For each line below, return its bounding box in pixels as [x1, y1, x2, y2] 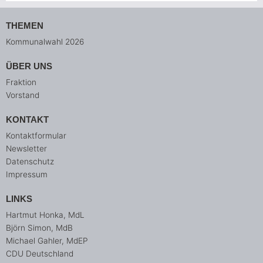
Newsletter [6, 144, 47, 154]
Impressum [6, 170, 48, 180]
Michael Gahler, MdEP [6, 236, 88, 246]
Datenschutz [6, 157, 54, 167]
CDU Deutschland [6, 249, 73, 259]
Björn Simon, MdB [6, 223, 73, 233]
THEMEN [6, 21, 43, 31]
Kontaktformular [6, 131, 66, 141]
